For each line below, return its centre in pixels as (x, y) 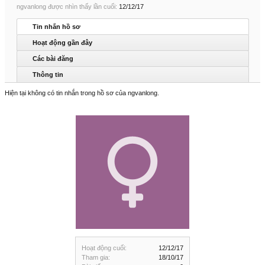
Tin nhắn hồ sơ (56, 27)
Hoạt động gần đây (62, 43)
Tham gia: (96, 257)
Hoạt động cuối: (104, 248)
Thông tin (48, 75)
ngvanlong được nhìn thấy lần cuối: (67, 7)
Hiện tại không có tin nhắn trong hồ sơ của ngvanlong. (82, 93)
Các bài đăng (53, 59)
